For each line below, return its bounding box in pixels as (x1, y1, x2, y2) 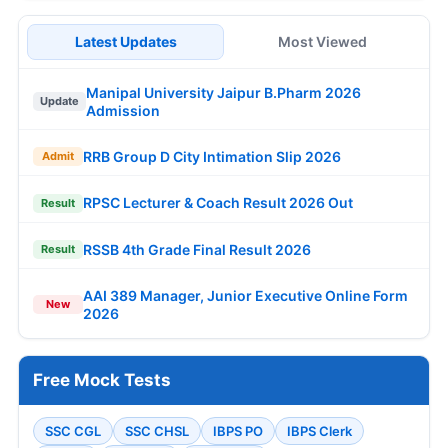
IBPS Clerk (287, 422, 352, 439)
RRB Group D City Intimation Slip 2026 (83, 147, 341, 165)
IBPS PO (213, 422, 263, 439)
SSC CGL (45, 422, 101, 439)
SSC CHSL (125, 422, 189, 439)
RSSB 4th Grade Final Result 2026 (83, 240, 311, 258)
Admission (86, 101, 160, 119)
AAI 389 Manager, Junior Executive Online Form (83, 286, 408, 304)
